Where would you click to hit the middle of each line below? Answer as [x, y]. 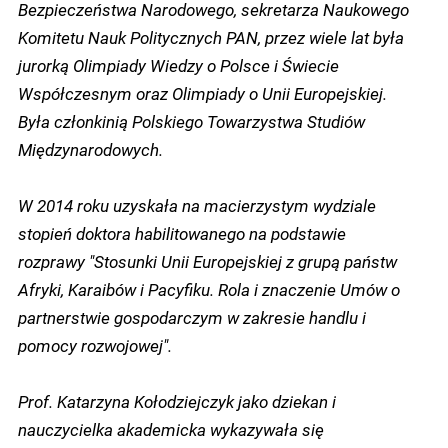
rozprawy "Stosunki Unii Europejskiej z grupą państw [207, 260]
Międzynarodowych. [90, 148]
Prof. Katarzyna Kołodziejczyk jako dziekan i [177, 400]
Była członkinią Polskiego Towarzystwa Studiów [191, 120]
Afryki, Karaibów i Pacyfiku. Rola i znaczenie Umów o [209, 288]
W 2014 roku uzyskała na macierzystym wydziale [197, 204]
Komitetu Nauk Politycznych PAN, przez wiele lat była [211, 36]
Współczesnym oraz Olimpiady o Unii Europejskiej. [202, 92]
